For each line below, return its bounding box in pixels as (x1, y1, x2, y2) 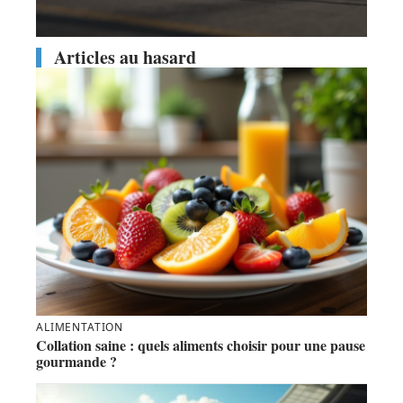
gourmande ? (36, 351, 117, 372)
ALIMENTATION (36, 319, 124, 336)
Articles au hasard (54, 44, 196, 71)
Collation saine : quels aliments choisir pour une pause (36, 335, 365, 356)
